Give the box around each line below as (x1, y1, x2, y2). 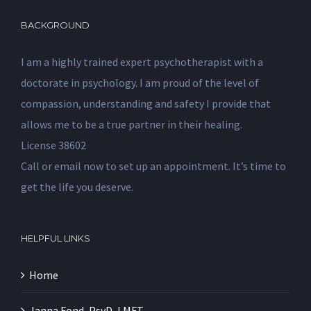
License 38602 (21, 137, 86, 152)
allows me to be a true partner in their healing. (21, 117, 242, 131)
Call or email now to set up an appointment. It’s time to (21, 158, 286, 173)
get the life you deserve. (21, 179, 133, 194)
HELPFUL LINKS (21, 232, 90, 244)
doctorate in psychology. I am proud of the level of (21, 75, 259, 90)
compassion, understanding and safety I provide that (21, 96, 271, 110)
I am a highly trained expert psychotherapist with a (21, 54, 263, 69)
